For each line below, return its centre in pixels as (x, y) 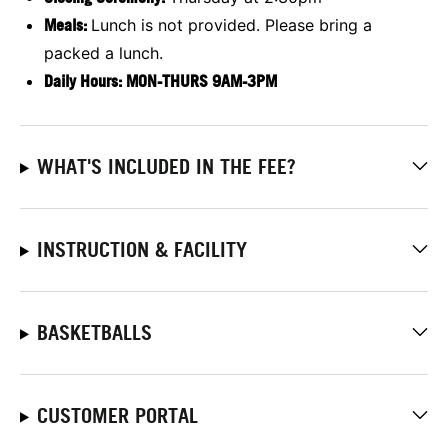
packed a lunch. (103, 52)
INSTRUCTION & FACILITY (141, 249)
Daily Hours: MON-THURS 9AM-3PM (160, 80)
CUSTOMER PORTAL (117, 415)
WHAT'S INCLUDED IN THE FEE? (166, 166)
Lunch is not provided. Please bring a (231, 24)
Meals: (67, 24)
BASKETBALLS (94, 332)
